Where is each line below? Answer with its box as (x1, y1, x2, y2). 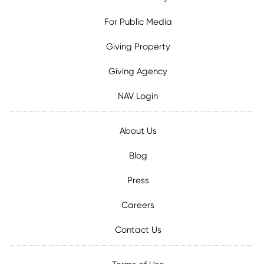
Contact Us (114, 224, 161, 235)
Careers (121, 199, 154, 210)
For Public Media (104, 16, 172, 27)
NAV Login (118, 90, 158, 101)
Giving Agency (108, 65, 167, 77)
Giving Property (105, 41, 170, 52)
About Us (119, 125, 157, 136)
